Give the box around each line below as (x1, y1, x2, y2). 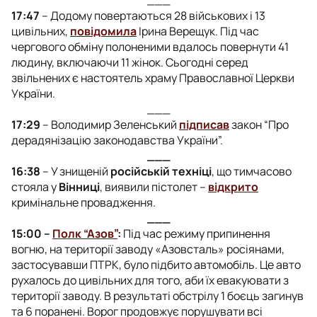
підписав (179, 116, 229, 132)
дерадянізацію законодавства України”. (11, 132, 223, 148)
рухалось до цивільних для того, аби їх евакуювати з (11, 272, 289, 288)
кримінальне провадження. (11, 194, 156, 210)
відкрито (208, 178, 258, 195)
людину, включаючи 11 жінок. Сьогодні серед (11, 54, 248, 70)
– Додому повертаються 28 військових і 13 (40, 7, 265, 23)
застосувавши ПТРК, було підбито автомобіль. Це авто (11, 256, 301, 272)
